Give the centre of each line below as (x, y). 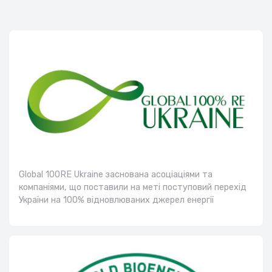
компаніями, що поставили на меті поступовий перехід (133, 188)
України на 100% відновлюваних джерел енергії (116, 200)
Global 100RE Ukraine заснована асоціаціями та (116, 175)
